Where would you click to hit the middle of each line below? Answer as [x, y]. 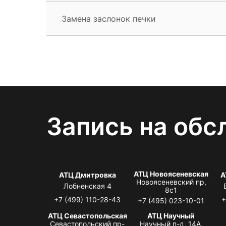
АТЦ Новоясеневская [171, 174]
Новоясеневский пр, [171, 182]
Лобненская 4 [87, 186]
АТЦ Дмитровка [87, 175]
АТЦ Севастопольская [87, 215]
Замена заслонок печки [109, 18]
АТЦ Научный [171, 215]
